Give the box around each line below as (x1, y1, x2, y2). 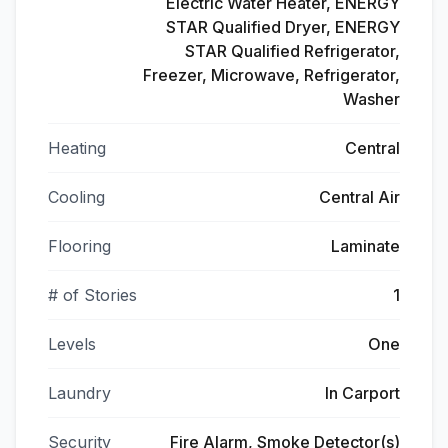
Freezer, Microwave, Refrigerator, (143, 65, 400, 85)
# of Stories (48, 285, 137, 305)
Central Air (319, 187, 400, 207)
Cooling (48, 187, 105, 207)
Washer (343, 89, 400, 109)
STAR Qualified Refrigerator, (185, 41, 400, 61)
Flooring (48, 236, 111, 256)
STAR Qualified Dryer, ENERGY (166, 17, 400, 37)
